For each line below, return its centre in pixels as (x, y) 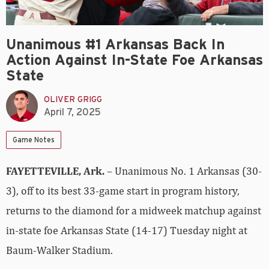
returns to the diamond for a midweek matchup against (134, 211)
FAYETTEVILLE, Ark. (56, 171)
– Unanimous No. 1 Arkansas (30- (184, 171)
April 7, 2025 (72, 112)
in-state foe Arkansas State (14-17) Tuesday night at (127, 231)
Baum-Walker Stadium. (59, 250)
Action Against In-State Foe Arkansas (134, 61)
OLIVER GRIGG (73, 99)
